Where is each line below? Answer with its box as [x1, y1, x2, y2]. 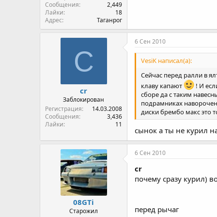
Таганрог [97, 16, 122, 24]
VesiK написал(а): [141, 56, 192, 65]
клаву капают [141, 81, 184, 91]
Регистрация [45, 105, 82, 113]
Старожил [69, 206, 98, 215]
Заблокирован [63, 95, 104, 104]
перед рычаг [135, 204, 179, 214]
